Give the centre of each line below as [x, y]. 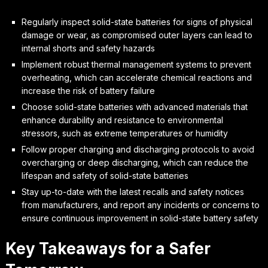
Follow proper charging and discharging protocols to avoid [138, 149]
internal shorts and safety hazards [88, 48]
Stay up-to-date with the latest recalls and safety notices [133, 191]
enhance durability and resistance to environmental [122, 120]
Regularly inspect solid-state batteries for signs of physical [137, 22]
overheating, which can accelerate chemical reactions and [136, 77]
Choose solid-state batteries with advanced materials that [134, 106]
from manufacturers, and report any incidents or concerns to [140, 205]
